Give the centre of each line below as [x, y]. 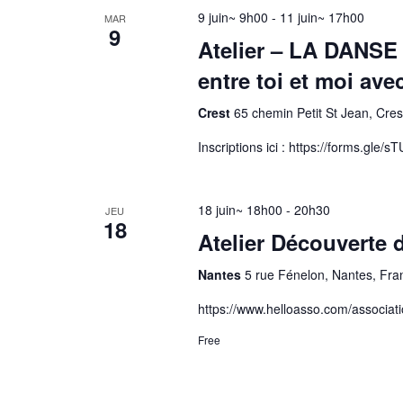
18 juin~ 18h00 [240, 210]
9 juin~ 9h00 [233, 17]
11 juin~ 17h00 [322, 17]
